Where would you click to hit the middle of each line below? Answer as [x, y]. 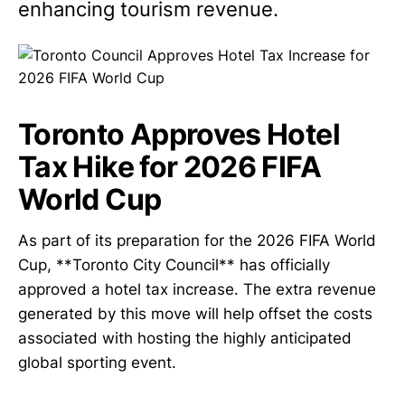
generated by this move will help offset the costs [195, 313]
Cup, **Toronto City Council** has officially [174, 264]
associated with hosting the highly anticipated [185, 338]
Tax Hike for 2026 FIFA [170, 167]
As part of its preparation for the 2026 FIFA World [197, 240]
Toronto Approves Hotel [179, 134]
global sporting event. [97, 362]
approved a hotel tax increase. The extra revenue [197, 289]
